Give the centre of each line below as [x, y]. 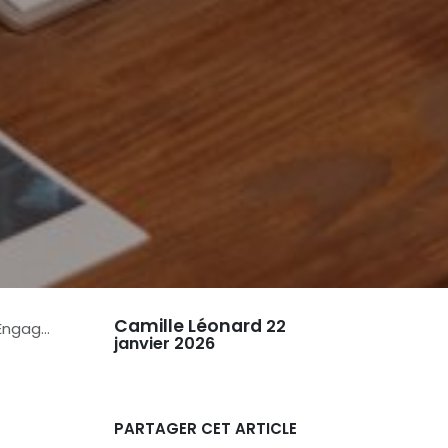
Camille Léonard [187, 326]
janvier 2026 [164, 343]
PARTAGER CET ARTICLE [205, 428]
